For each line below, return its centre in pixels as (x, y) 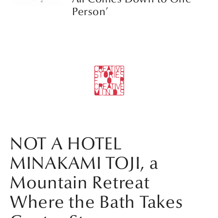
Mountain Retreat (80, 182)
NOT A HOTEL (66, 144)
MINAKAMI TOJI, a (84, 163)
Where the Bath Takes (96, 202)
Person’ (90, 11)
